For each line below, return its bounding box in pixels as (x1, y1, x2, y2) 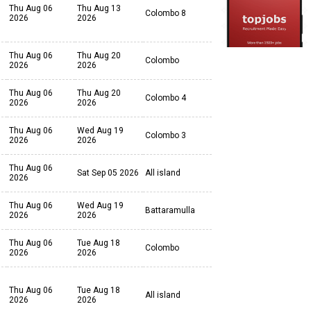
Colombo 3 (145, 131, 186, 140)
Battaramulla (145, 205, 195, 215)
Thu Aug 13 (77, 3, 121, 13)
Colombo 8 (145, 8, 186, 18)
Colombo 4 (145, 93, 186, 103)
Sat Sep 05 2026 (77, 168, 139, 178)
